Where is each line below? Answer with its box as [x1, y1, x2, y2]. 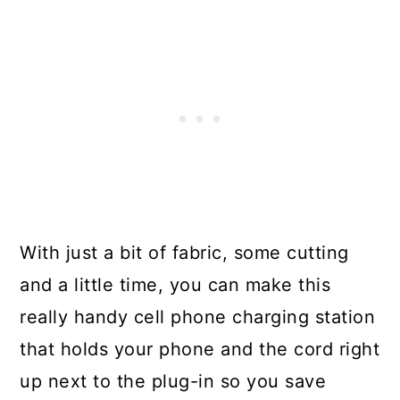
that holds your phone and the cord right [20, 338, 380, 360]
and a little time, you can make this [20, 274, 331, 296]
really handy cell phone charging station [20, 306, 376, 328]
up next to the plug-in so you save [20, 371, 327, 392]
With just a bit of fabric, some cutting [20, 242, 349, 263]
